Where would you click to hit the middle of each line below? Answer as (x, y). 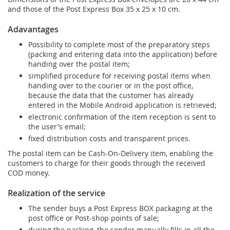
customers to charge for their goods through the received (107, 163)
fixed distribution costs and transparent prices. (109, 138)
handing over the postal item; (79, 64)
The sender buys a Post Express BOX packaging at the (120, 208)
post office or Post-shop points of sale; (94, 218)
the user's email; (57, 126)
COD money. (29, 173)
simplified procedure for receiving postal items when (119, 75)
